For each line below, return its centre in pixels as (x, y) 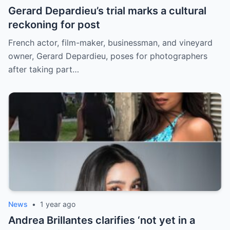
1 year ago (58, 204)
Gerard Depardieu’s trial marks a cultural (107, 11)
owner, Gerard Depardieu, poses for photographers (108, 56)
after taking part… (44, 70)
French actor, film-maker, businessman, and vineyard (110, 43)
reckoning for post (54, 25)
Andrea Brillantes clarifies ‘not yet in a (102, 221)
